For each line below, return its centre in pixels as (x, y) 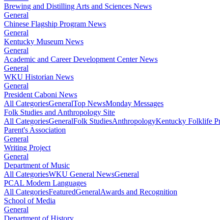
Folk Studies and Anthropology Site (59, 112)
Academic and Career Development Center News (81, 59)
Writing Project (27, 147)
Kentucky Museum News (44, 41)
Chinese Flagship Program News (55, 24)
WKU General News (82, 174)
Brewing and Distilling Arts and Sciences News (78, 6)
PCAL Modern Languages (45, 183)
